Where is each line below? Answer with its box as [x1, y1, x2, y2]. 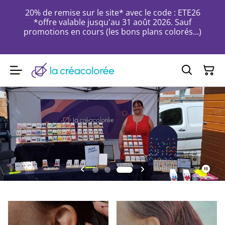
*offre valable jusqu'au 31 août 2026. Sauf [34, 17, 191, 28]
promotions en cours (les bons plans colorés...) [24, 26, 201, 37]
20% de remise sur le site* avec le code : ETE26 [25, 7, 200, 18]
